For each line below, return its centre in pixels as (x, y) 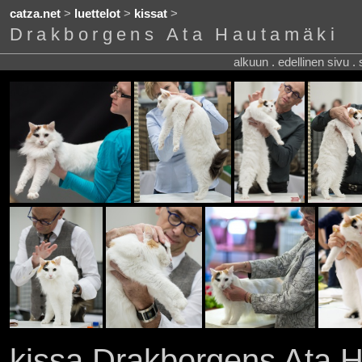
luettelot (97, 14)
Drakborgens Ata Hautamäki (174, 35)
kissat (150, 14)
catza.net (35, 14)
